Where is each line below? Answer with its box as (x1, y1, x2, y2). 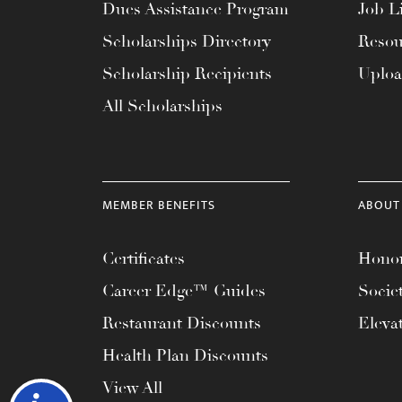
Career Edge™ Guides (102, 281, 266, 301)
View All (102, 378, 162, 398)
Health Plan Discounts (102, 345, 268, 365)
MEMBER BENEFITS (102, 195, 215, 215)
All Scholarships (102, 96, 223, 116)
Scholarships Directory (102, 31, 271, 51)
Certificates (102, 249, 185, 268)
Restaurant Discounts (102, 313, 261, 333)
